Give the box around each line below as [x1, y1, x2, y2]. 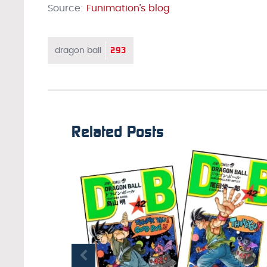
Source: [48, 3, 86, 13]
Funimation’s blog [86, 3, 170, 13]
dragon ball [55, 46, 101, 55]
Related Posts [72, 122, 164, 141]
